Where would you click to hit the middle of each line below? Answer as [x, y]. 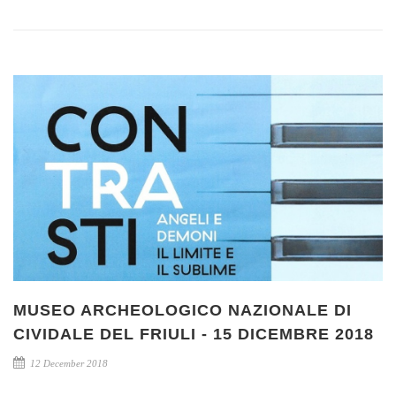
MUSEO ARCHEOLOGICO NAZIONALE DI [183, 311]
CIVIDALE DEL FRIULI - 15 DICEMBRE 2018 [194, 335]
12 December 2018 [68, 364]
